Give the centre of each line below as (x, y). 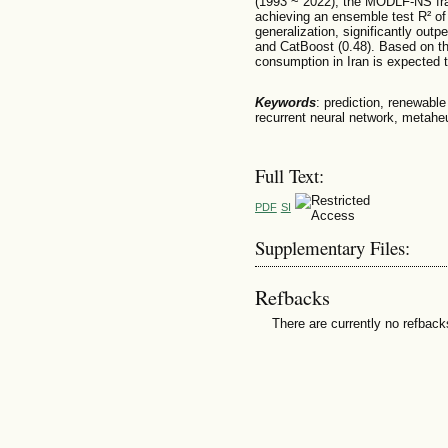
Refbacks (292, 297)
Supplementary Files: (332, 248)
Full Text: (289, 176)
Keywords (285, 102)
